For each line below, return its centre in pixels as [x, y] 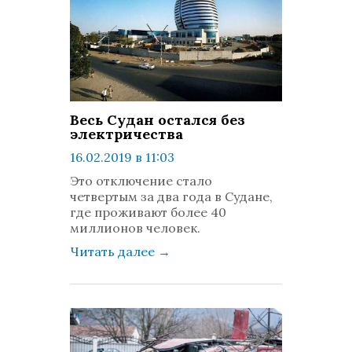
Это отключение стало [141, 181]
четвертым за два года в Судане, [171, 196]
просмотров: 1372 [147, 173]
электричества [126, 134]
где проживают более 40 [148, 212]
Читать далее [114, 251]
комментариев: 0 [146, 189]
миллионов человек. [135, 228]
